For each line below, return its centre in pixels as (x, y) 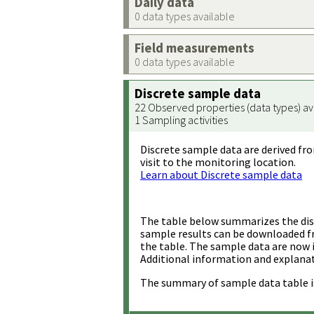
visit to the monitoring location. (218, 162)
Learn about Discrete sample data (221, 175)
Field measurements (194, 48)
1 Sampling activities (181, 120)
